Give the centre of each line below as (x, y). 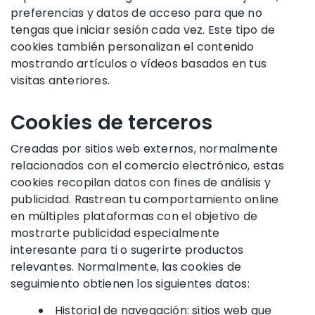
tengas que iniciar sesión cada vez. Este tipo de (143, 30)
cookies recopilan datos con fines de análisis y (141, 182)
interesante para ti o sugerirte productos (127, 250)
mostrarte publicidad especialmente (115, 233)
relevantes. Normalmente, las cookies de (126, 266)
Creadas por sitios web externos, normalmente (144, 148)
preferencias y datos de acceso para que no (136, 13)
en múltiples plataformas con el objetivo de (134, 216)
